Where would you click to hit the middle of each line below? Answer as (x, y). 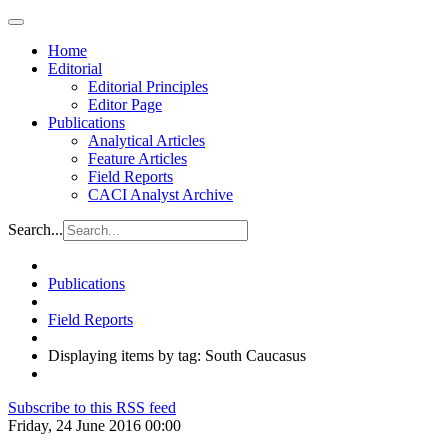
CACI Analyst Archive (160, 194)
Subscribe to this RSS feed (92, 407)
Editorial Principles (148, 86)
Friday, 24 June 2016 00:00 (94, 425)
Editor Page (125, 104)
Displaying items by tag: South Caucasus (177, 355)
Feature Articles (137, 158)
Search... (35, 229)
